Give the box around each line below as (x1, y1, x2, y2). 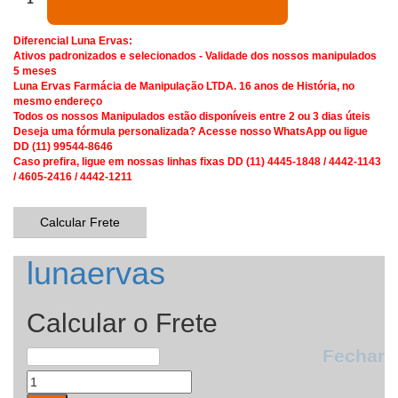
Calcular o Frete (27, 307, 218, 338)
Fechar (322, 345, 385, 366)
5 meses (13, 64, 57, 77)
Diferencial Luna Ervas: (13, 34, 132, 47)
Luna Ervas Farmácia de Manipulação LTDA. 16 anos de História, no (13, 79, 354, 92)
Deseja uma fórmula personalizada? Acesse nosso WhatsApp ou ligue (13, 124, 368, 138)
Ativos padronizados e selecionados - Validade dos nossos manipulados (13, 49, 377, 62)
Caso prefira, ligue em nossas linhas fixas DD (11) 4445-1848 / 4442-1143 (13, 155, 381, 168)
